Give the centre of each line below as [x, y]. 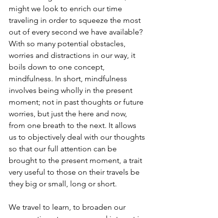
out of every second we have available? [77, 32]
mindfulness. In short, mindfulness [69, 79]
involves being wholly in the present [72, 91]
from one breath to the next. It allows [73, 126]
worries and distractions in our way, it [73, 55]
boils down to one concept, [58, 67]
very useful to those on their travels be [75, 172]
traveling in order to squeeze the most [76, 20]
